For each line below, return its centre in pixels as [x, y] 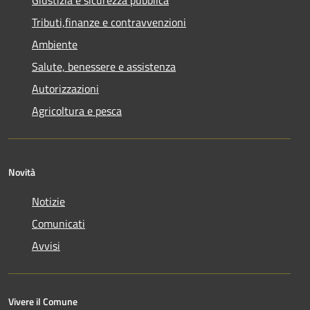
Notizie [48, 201]
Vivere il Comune [43, 301]
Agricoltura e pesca [77, 110]
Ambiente [55, 44]
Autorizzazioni [65, 88]
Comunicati [58, 223]
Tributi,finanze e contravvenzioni [109, 22]
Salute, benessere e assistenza [104, 66]
